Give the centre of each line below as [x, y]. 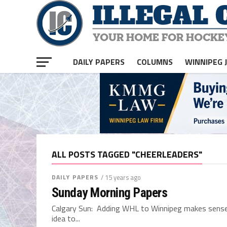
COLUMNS [155, 62]
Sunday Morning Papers [110, 193]
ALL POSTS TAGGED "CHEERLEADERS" [127, 154]
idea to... [66, 218]
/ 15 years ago [121, 177]
